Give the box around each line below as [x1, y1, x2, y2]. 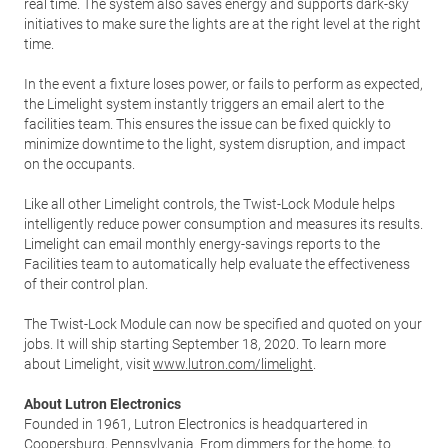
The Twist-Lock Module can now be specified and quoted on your [24, 316, 422, 332]
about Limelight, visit [24, 356, 153, 372]
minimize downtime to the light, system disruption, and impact [24, 136, 406, 152]
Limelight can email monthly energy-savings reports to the [24, 236, 380, 252]
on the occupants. [24, 156, 135, 172]
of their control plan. [24, 276, 148, 292]
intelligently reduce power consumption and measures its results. [24, 216, 423, 232]
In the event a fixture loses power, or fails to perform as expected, [24, 76, 423, 92]
